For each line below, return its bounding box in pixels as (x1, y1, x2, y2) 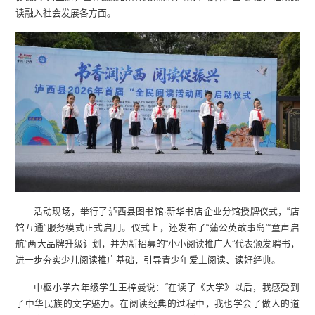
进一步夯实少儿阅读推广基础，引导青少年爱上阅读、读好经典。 (15, 254, 281, 265)
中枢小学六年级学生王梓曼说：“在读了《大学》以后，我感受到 (33, 281, 300, 292)
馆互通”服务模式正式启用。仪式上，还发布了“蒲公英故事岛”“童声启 (15, 221, 300, 233)
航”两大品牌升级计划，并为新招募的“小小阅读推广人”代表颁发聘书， (15, 238, 300, 249)
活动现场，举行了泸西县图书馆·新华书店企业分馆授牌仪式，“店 (33, 205, 300, 217)
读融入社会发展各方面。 (15, 8, 117, 19)
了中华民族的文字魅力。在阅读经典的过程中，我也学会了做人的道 (15, 297, 300, 309)
